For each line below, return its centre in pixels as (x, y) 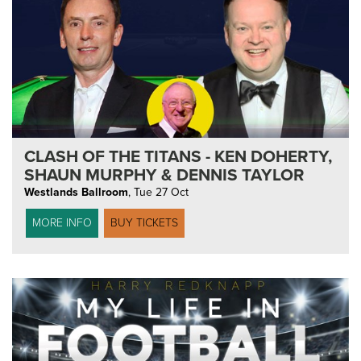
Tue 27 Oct (161, 192)
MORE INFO (62, 222)
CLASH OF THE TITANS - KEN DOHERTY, (178, 156)
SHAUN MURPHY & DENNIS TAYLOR (164, 175)
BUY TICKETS (144, 222)
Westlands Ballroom (76, 192)
